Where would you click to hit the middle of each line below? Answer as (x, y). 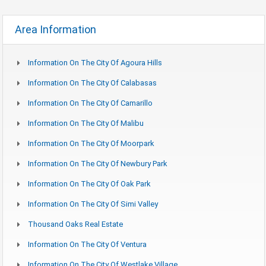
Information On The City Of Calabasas (92, 83)
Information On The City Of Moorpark (91, 143)
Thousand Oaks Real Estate (75, 224)
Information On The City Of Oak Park (89, 183)
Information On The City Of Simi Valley (93, 204)
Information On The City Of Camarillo (90, 103)
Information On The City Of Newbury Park (98, 163)
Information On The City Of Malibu (86, 123)
